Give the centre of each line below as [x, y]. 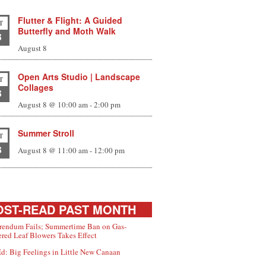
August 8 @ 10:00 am [53, 105]
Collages [36, 88]
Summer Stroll [46, 133]
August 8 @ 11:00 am [53, 151]
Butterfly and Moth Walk [67, 31]
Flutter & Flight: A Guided [70, 20]
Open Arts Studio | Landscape [79, 77]
